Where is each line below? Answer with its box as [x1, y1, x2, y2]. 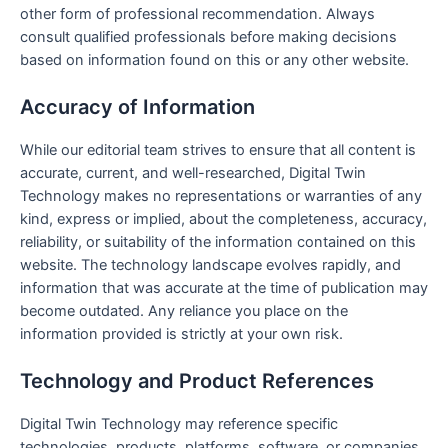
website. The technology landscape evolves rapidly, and [20, 255, 401, 274]
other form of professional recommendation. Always [20, 4, 375, 23]
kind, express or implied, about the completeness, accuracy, [20, 209, 427, 228]
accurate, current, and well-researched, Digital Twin [20, 163, 366, 182]
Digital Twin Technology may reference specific [20, 415, 338, 434]
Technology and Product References [20, 369, 374, 394]
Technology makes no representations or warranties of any [20, 186, 422, 205]
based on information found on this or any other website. [20, 50, 409, 69]
